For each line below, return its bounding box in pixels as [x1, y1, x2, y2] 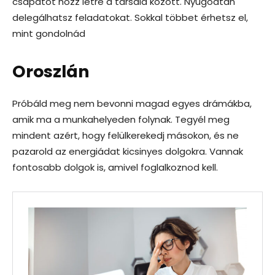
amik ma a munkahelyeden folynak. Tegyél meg [12, 113, 230, 126]
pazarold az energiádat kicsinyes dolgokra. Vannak [12, 145, 243, 158]
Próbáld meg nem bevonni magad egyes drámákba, [12, 97, 252, 110]
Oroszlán [12, 60, 90, 83]
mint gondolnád [12, 27, 85, 40]
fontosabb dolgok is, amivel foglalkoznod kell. [12, 161, 218, 174]
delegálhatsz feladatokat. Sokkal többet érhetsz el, [12, 11, 248, 24]
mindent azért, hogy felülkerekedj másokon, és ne [12, 129, 239, 142]
